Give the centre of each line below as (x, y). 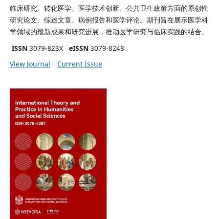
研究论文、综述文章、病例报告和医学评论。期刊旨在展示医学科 (109, 20)
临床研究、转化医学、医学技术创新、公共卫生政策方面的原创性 (109, 8)
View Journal (30, 64)
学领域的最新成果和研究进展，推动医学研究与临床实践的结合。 (109, 31)
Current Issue (79, 64)
